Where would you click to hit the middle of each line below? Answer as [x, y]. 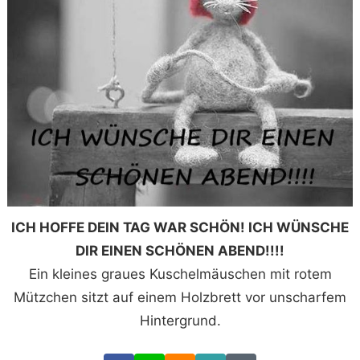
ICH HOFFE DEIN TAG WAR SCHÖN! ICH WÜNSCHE [180, 228]
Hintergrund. [180, 321]
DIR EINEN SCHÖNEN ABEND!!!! [180, 251]
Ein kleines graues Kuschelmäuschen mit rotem [180, 274]
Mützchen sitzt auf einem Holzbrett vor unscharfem [180, 298]
